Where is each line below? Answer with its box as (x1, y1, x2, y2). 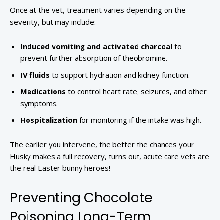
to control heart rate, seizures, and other (66, 86, 207, 97)
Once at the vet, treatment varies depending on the (10, 5, 186, 15)
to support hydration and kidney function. (50, 70, 190, 80)
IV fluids (20, 70, 50, 80)
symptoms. (20, 98, 58, 109)
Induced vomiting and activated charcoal (20, 41, 172, 52)
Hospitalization (20, 115, 77, 125)
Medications (20, 86, 66, 97)
